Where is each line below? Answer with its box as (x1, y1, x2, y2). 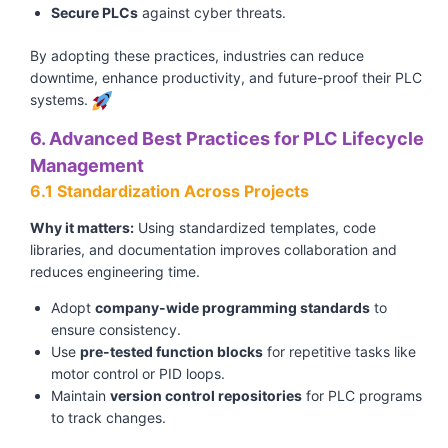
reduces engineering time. (30, 263, 200, 281)
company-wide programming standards (95, 299, 370, 317)
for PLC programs (302, 387, 422, 405)
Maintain (51, 387, 110, 405)
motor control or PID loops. (51, 365, 225, 383)
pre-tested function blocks (80, 343, 263, 361)
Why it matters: (30, 219, 134, 237)
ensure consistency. (51, 321, 181, 339)
